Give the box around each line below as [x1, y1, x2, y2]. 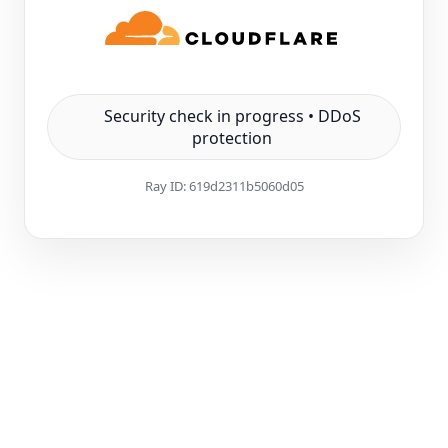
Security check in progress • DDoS [103, 105, 361, 127]
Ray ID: [144, 177, 189, 195]
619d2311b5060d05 [188, 177, 304, 195]
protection [192, 127, 273, 149]
